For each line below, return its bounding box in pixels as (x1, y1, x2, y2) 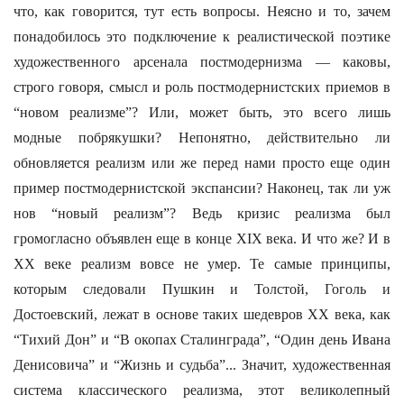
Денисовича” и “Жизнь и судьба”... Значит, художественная (14, 357, 390, 372)
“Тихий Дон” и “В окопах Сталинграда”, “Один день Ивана (14, 332, 390, 347)
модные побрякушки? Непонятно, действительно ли (14, 130, 390, 145)
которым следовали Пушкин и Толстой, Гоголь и (14, 281, 390, 297)
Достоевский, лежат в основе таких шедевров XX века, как (14, 307, 390, 322)
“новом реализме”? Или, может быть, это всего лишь (14, 105, 390, 120)
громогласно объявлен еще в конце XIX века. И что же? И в (14, 231, 390, 246)
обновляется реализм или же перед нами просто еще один (14, 155, 390, 170)
